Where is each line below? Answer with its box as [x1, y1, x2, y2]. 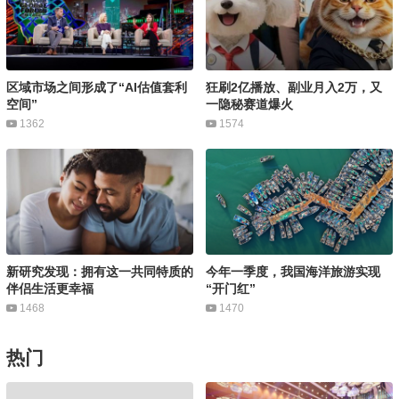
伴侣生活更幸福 [5, 281, 94, 297]
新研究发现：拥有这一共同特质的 [5, 265, 193, 280]
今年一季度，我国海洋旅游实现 [205, 265, 380, 280]
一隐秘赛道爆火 [205, 97, 293, 112]
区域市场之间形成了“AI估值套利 [5, 80, 187, 95]
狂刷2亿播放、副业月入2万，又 [205, 80, 382, 95]
